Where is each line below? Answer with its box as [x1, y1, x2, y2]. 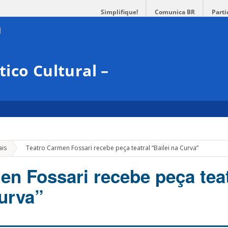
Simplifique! [101, 8, 138, 16]
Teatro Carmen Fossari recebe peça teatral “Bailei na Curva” [26, 144, 199, 153]
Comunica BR [155, 8, 195, 16]
